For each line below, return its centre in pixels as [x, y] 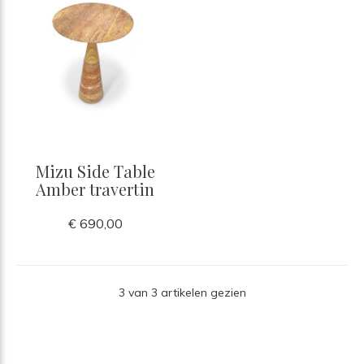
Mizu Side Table [95, 171]
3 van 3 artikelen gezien [182, 293]
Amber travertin [95, 189]
